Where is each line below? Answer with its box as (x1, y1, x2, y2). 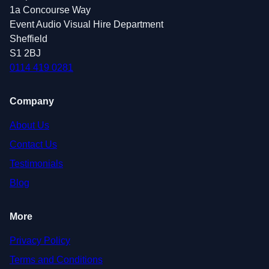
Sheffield (10, 33, 47, 44)
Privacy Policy (10, 235, 70, 246)
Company (10, 95, 54, 106)
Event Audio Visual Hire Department (10, 19, 163, 29)
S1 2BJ (10, 47, 41, 58)
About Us (10, 119, 49, 130)
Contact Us (10, 139, 57, 150)
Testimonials (10, 158, 63, 169)
